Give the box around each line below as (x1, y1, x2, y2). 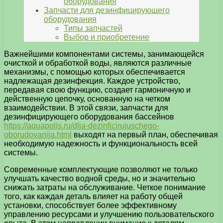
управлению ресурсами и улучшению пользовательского (4, 210, 214, 219)
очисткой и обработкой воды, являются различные (4, 59, 192, 68)
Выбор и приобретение (64, 33, 149, 42)
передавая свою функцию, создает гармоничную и (4, 86, 191, 95)
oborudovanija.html (4, 130, 72, 139)
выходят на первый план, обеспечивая (72, 130, 218, 139)
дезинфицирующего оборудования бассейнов (4, 112, 174, 121)
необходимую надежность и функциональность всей (4, 139, 198, 148)
